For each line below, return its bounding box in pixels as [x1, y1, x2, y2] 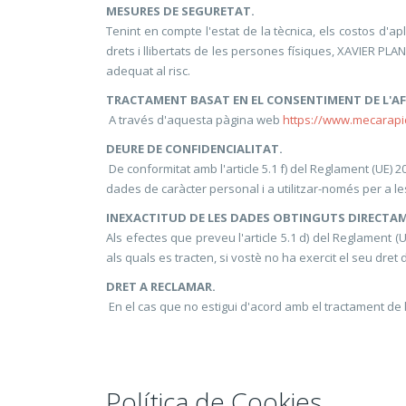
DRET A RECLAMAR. [106, 278, 216, 295]
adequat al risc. [106, 63, 190, 79]
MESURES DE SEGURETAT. [106, 3, 255, 19]
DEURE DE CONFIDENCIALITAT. [106, 140, 283, 157]
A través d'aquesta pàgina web [106, 111, 283, 128]
